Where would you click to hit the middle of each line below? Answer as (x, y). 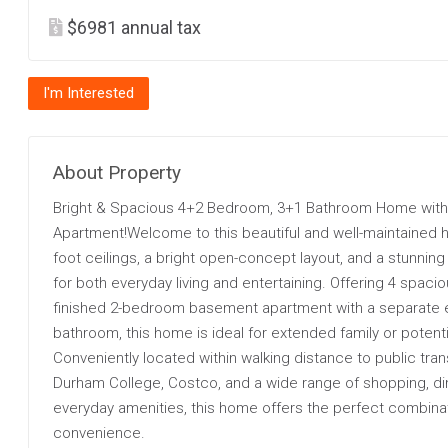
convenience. (99, 433)
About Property (117, 172)
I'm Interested (88, 93)
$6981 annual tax (134, 27)
